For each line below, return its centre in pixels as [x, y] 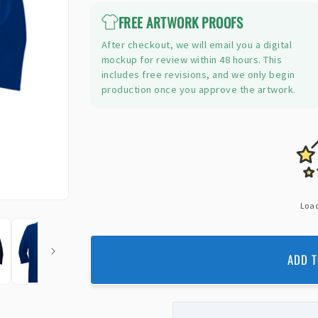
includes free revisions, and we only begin [198, 75]
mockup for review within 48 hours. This [192, 60]
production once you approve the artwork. [198, 90]
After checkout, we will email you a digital [197, 45]
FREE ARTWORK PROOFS [181, 22]
